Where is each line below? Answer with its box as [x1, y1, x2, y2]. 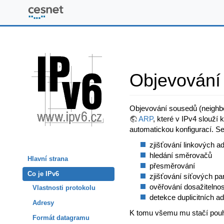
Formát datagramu [32, 214, 89, 222]
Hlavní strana [27, 155, 68, 163]
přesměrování [149, 161, 195, 170]
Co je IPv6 [27, 170, 59, 178]
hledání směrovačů [149, 151, 212, 159]
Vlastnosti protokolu [32, 184, 95, 192]
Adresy [32, 199, 54, 207]
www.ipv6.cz [76, 7, 126, 17]
